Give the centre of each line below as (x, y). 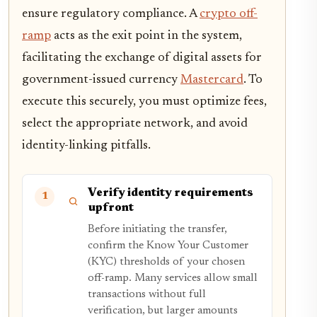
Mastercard (212, 80)
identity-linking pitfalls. (86, 146)
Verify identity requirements (171, 194)
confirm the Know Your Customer (168, 246)
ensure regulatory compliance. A (111, 15)
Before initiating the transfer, (157, 230)
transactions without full (147, 295)
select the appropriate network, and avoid (135, 124)
